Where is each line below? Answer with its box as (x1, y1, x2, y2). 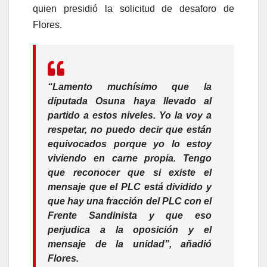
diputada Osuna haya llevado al (48, 95, 212, 106)
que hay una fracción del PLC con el (48, 195, 212, 206)
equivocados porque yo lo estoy (48, 138, 212, 149)
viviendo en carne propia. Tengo (48, 153, 212, 163)
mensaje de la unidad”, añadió (48, 238, 212, 249)
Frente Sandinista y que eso (48, 210, 212, 221)
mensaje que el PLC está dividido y (48, 181, 212, 192)
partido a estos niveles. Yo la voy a (48, 110, 212, 120)
